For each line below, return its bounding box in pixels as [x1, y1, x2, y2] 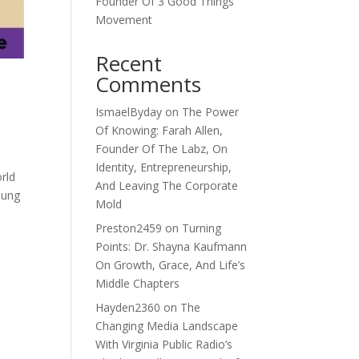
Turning [182, 220, 222, 236]
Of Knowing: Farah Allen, [95, 123, 224, 138]
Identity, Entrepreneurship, [95, 159, 232, 175]
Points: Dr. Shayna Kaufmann [95, 239, 248, 254]
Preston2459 [95, 220, 163, 236]
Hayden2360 [95, 300, 161, 315]
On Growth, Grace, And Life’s [95, 257, 246, 272]
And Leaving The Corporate [95, 178, 239, 193]
